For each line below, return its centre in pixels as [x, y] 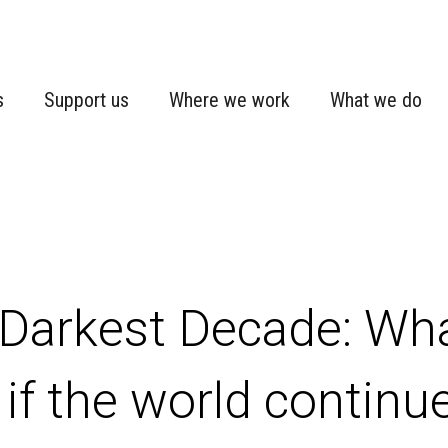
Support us [86, 100]
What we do [376, 100]
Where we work [229, 100]
